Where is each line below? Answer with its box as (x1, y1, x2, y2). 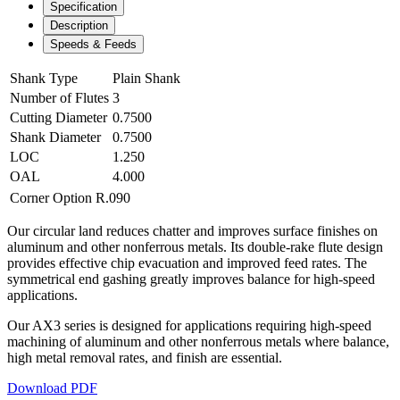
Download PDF (7, 379, 97, 396)
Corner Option (10, 189, 92, 205)
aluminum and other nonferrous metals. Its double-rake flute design (7, 238, 383, 254)
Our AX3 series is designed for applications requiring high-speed (7, 317, 371, 333)
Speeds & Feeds (50, 37, 137, 51)
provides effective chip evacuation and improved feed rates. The (7, 254, 367, 271)
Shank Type (10, 70, 78, 86)
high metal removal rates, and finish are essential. (7, 349, 282, 365)
